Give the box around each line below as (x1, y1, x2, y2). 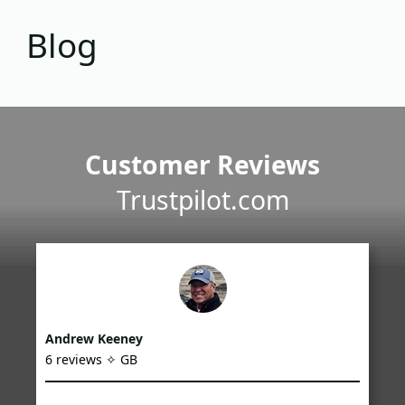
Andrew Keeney (45, 329, 144, 347)
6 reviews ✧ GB (45, 350, 138, 368)
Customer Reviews (85, 146, 320, 182)
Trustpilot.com (116, 182, 289, 217)
